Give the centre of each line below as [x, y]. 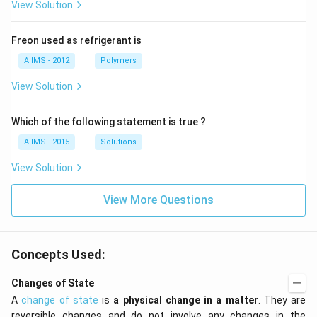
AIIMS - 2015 [47, 142]
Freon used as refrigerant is [76, 40]
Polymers [119, 60]
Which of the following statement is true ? [109, 122]
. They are [282, 300]
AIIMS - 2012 [47, 60]
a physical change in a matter [186, 300]
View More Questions [158, 200]
